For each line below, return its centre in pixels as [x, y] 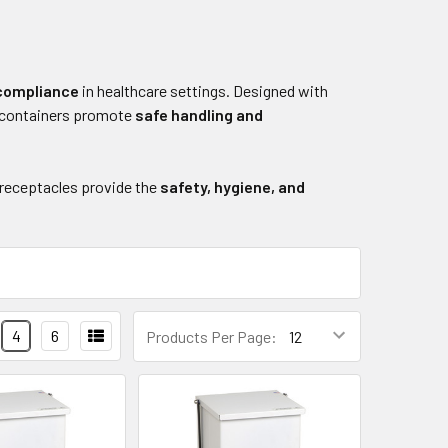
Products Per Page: [211, 336]
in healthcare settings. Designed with [204, 90]
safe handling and [199, 114]
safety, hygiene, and [233, 186]
